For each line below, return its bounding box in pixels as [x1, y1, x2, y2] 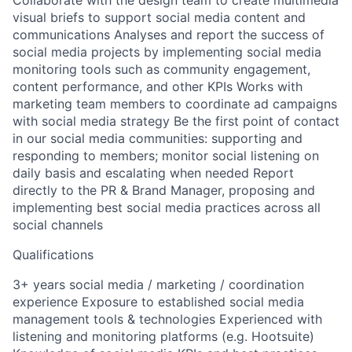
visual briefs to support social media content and [13, 9, 306, 25]
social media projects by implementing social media [13, 44, 321, 60]
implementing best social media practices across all [13, 200, 321, 215]
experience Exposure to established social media [13, 294, 304, 310]
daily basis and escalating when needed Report [13, 165, 294, 181]
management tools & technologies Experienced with [13, 311, 322, 327]
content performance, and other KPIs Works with [13, 79, 302, 94]
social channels [13, 217, 103, 233]
